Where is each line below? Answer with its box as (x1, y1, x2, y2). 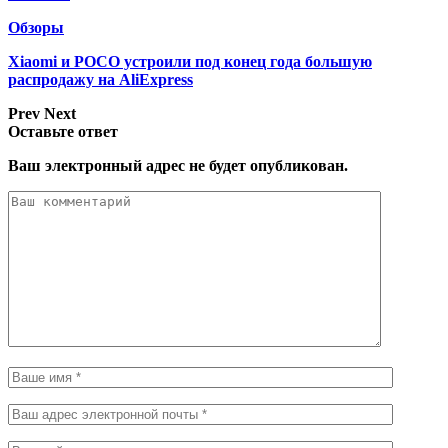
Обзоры (8, 18, 64, 36)
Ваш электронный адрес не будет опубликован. (8, 156, 348, 174)
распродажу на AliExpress (8, 70, 193, 88)
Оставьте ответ (8, 122, 118, 140)
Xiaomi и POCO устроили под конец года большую (8, 52, 372, 70)
